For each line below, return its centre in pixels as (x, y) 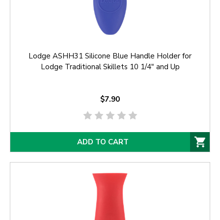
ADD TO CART (103, 142)
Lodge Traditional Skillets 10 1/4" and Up (110, 67)
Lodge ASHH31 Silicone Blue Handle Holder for (110, 56)
